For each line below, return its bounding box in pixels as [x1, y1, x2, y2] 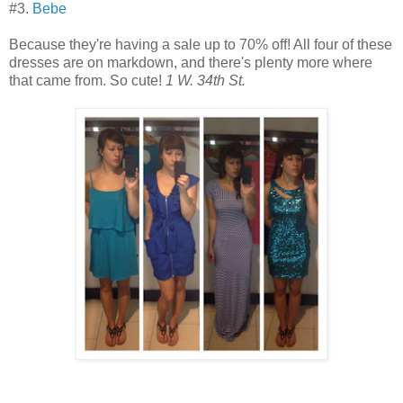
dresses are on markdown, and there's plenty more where [9, 55, 372, 71]
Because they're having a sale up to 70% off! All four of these [9, 37, 392, 53]
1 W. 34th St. [162, 73, 246, 89]
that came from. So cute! [9, 73, 162, 89]
